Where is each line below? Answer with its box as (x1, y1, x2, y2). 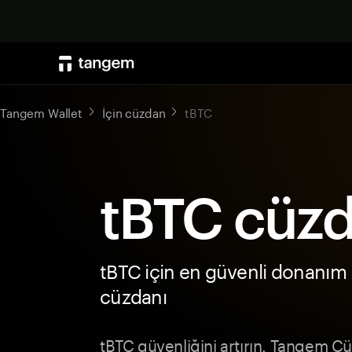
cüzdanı (100, 280, 167, 309)
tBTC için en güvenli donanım (100, 255, 346, 284)
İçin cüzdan (102, 102, 166, 121)
